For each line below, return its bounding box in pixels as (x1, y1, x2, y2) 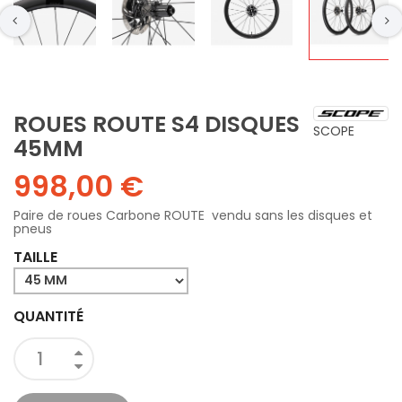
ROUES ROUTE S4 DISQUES (13, 108, 300, 140)
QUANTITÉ (13, 305, 83, 327)
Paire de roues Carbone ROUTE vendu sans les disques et (13, 205, 372, 224)
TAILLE (13, 246, 57, 267)
